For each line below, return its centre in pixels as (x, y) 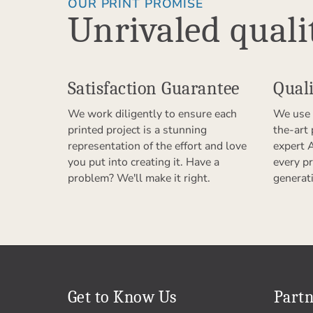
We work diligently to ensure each (152, 114)
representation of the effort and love (157, 146)
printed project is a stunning (137, 130)
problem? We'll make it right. (139, 179)
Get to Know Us (122, 297)
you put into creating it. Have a (144, 162)
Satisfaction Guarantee (154, 88)
